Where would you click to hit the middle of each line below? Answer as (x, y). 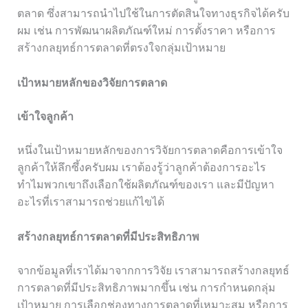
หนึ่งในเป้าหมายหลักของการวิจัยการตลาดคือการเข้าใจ (150, 150)
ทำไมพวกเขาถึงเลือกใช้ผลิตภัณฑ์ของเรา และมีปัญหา (145, 184)
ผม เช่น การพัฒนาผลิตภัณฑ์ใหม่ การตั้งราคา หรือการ (146, 31)
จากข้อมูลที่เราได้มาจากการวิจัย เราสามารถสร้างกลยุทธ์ (153, 270)
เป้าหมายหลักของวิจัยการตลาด (92, 82)
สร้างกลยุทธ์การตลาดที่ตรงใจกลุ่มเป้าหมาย (121, 48)
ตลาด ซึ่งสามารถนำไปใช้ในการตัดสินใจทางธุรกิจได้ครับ (153, 14)
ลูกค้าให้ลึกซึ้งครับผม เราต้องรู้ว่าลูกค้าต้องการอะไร (141, 167)
